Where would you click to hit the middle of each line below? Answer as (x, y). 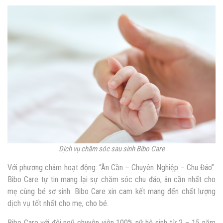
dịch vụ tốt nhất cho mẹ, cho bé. (58, 204)
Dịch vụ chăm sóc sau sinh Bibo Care (111, 149)
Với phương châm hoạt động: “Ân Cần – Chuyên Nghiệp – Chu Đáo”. (111, 168)
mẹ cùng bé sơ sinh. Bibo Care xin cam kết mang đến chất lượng (111, 192)
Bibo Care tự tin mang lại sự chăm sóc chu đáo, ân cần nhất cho (111, 180)
